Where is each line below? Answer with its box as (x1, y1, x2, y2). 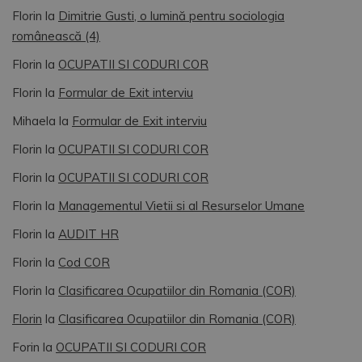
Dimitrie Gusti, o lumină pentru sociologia (58, 8, 284, 24)
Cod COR (58, 255, 110, 271)
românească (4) (12, 28, 100, 44)
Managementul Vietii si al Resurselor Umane (58, 198, 305, 214)
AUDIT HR (58, 226, 119, 242)
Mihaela (12, 113, 56, 129)
